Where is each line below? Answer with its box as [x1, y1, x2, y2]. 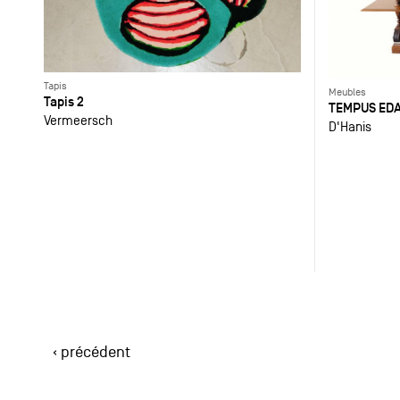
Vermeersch [43, 112, 112, 129]
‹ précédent [52, 342, 130, 362]
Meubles [328, 86, 366, 99]
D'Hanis [328, 119, 371, 135]
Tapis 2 [43, 93, 84, 111]
